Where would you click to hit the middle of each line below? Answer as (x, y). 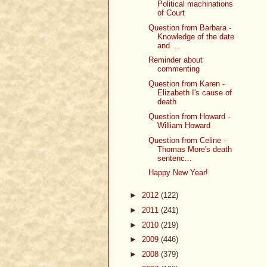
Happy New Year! (178, 173)
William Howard (184, 125)
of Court (171, 13)
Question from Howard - (190, 116)
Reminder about (176, 60)
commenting (179, 69)
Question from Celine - (187, 140)
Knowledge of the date (196, 36)
